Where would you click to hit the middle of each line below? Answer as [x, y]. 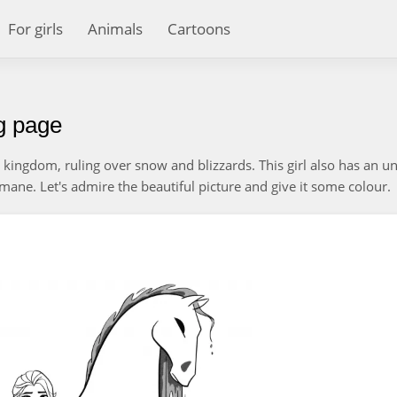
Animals [115, 29]
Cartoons [199, 29]
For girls [35, 29]
